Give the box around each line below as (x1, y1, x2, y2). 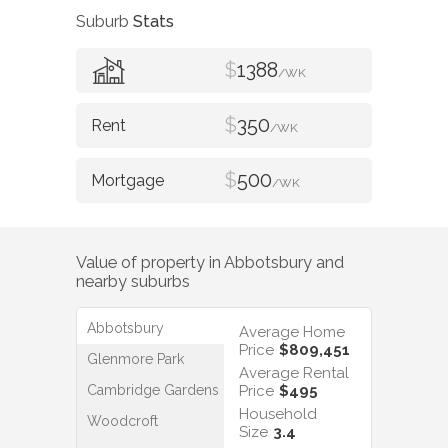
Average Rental (239, 364, 349, 383)
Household (239, 405, 317, 424)
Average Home (239, 323, 345, 342)
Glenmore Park (87, 351, 184, 368)
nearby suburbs (76, 272, 190, 291)
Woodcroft (87, 413, 158, 430)
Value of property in (76, 253, 224, 272)
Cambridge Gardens (87, 382, 219, 399)
